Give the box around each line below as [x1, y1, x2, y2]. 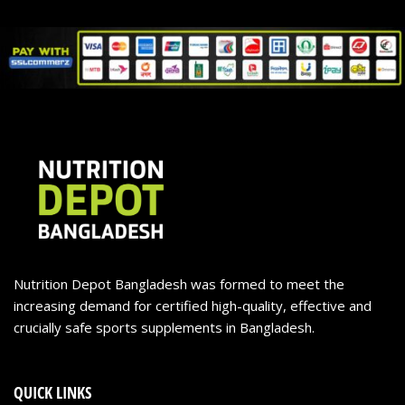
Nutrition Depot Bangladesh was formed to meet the [14, 274, 344, 293]
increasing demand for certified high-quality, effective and [14, 296, 372, 315]
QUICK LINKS [14, 381, 91, 403]
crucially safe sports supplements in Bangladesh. [14, 317, 315, 336]
